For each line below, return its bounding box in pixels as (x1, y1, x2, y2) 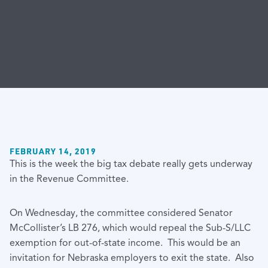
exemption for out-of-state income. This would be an (10, 237, 240, 249)
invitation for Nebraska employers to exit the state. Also (10, 252, 254, 264)
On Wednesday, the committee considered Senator (10, 207, 233, 220)
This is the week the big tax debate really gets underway (10, 158, 252, 170)
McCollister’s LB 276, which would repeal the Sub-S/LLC (10, 222, 251, 234)
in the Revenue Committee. (10, 173, 129, 185)
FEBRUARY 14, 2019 (10, 145, 96, 157)
